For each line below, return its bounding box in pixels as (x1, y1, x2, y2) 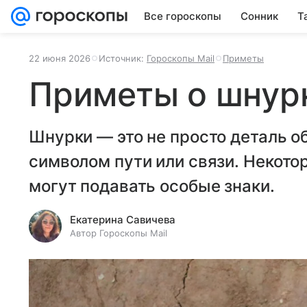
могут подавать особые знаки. (29, 176, 275, 196)
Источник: (99, 53, 147, 64)
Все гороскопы (144, 10, 221, 23)
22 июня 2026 (29, 53, 90, 64)
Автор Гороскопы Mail (70, 228, 167, 238)
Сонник (241, 10, 278, 23)
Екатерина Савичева (70, 213, 175, 226)
